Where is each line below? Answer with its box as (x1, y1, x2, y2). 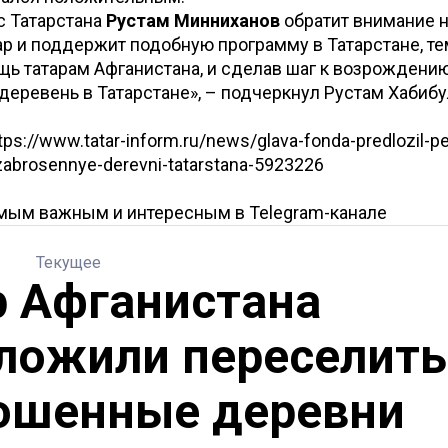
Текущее (36, 253, 101, 272)
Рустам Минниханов (106, 10, 280, 31)
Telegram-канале (249, 202, 387, 223)
